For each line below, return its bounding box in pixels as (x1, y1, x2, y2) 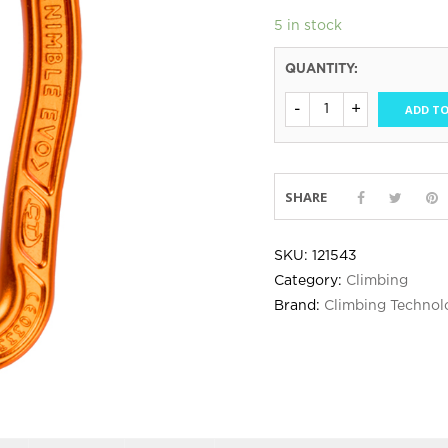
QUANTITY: (285, 64, 358, 75)
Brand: (274, 300, 324, 312)
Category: (274, 275, 346, 287)
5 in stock (274, 20, 342, 32)
